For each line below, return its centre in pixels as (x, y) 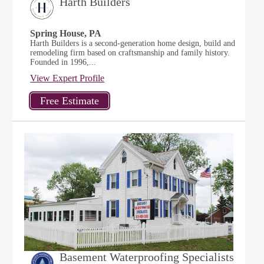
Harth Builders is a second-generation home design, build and (133, 43)
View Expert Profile (67, 78)
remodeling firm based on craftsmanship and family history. (130, 53)
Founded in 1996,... (63, 62)
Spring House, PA (66, 33)
